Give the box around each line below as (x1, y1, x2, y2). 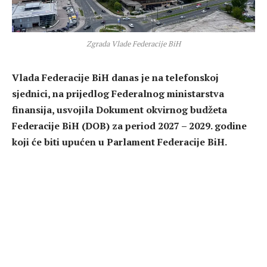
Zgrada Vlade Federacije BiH (86, 38, 181, 49)
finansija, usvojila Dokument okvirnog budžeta (12, 103, 227, 116)
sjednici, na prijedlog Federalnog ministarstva (12, 86, 224, 100)
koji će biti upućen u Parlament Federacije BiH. (12, 135, 227, 148)
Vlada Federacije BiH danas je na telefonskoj (12, 70, 219, 84)
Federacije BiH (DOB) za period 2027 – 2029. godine (12, 119, 247, 132)
